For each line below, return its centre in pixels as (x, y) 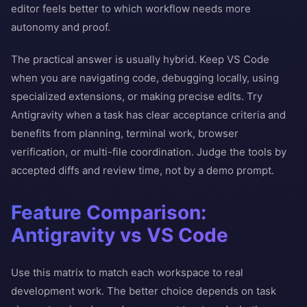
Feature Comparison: (109, 212)
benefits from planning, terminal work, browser (125, 133)
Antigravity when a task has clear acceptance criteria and (148, 115)
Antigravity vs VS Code (120, 235)
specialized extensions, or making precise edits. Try (137, 96)
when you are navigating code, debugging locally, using (145, 78)
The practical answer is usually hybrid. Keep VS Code (140, 59)
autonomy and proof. (61, 27)
